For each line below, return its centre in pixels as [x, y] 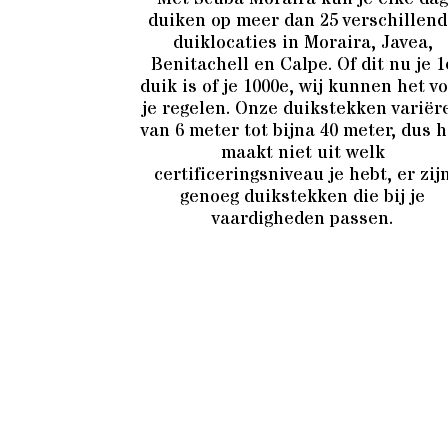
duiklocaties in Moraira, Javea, [302, 42]
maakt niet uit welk [302, 152]
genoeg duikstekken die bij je [303, 196]
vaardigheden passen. [303, 218]
